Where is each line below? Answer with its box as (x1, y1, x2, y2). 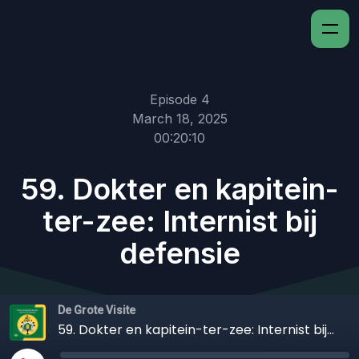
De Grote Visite (58, 304, 135, 317)
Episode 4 (149, 91, 210, 107)
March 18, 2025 (131, 111, 228, 127)
